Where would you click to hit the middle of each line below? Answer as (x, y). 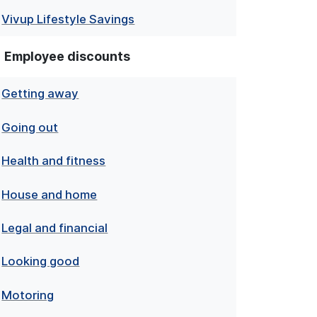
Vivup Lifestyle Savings (68, 19)
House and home (50, 194)
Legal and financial (55, 227)
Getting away (40, 94)
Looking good (41, 261)
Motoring (28, 295)
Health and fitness (54, 161)
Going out (30, 127)
